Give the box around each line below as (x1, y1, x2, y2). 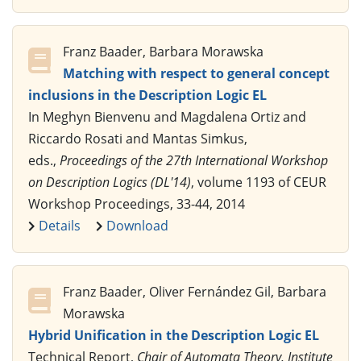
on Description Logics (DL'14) (28, 172, 191, 191)
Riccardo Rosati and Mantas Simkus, (28, 129, 247, 147)
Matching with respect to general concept (63, 64, 330, 82)
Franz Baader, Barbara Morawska (63, 42, 263, 60)
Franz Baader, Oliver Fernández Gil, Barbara (63, 282, 326, 301)
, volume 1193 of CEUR (191, 172, 326, 191)
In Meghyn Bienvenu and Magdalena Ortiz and (28, 107, 306, 126)
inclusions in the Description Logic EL (28, 85, 267, 104)
